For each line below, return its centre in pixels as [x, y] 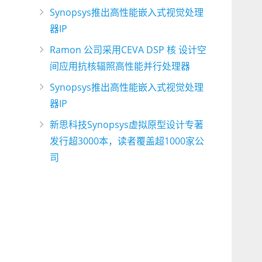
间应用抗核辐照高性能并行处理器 [120, 66]
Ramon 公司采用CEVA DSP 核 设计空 [128, 50]
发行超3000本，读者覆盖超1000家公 [127, 141]
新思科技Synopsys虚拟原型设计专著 [127, 125]
